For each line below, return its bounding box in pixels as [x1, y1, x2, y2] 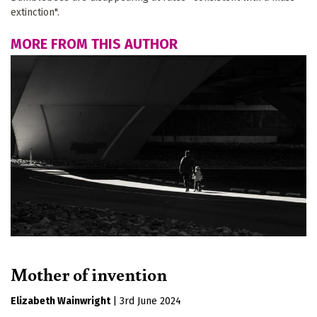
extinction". [11, 6, 59, 18]
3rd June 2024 [120, 294, 181, 307]
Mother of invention [11, 261, 167, 286]
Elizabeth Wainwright [11, 294, 110, 307]
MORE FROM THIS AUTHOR [11, 35, 178, 52]
